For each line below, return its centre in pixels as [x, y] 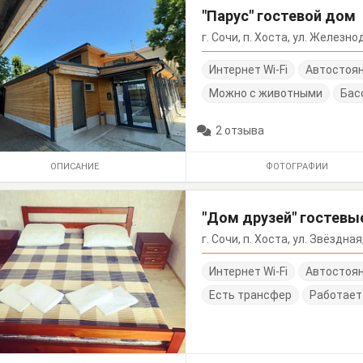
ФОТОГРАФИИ [297, 167]
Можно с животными [266, 93]
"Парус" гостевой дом [279, 15]
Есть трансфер [251, 295]
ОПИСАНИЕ [74, 167]
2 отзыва [240, 131]
